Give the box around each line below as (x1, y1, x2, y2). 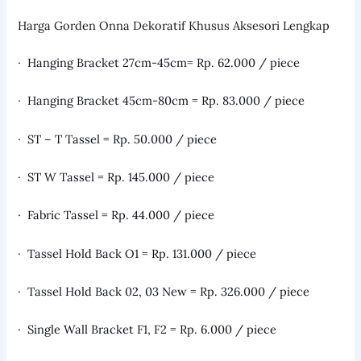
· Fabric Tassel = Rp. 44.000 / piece (18, 207, 215, 223)
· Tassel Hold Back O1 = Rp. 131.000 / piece (18, 245, 257, 261)
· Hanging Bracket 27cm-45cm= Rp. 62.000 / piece (18, 54, 301, 70)
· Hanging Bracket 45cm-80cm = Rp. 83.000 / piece (18, 93, 305, 109)
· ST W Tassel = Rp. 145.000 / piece (18, 168, 215, 185)
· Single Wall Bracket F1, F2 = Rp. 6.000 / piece (18, 322, 277, 338)
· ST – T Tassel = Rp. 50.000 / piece (18, 131, 218, 147)
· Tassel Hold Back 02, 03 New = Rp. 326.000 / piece (18, 283, 310, 299)
